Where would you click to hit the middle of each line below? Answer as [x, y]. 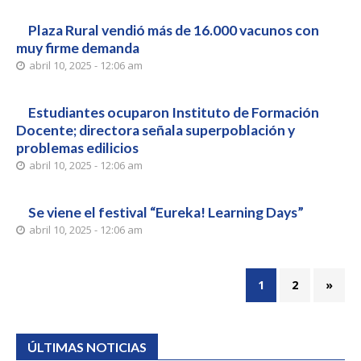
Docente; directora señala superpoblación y [156, 130]
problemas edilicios [77, 148]
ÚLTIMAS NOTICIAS [87, 347]
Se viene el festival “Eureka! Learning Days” [166, 212]
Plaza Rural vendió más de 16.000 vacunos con [174, 30]
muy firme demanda [78, 48]
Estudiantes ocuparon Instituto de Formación [174, 112]
